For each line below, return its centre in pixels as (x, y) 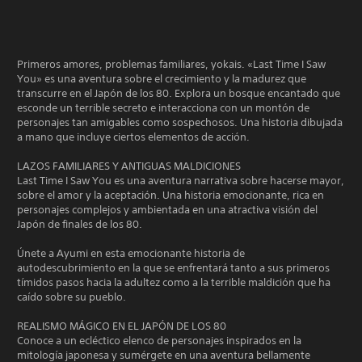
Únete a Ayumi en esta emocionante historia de (131, 253)
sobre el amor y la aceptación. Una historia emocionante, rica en (170, 195)
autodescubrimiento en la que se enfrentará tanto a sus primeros (173, 268)
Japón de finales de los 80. (80, 224)
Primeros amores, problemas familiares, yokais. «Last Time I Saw (171, 64)
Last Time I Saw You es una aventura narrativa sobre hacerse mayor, (181, 181)
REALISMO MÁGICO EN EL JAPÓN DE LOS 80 (122, 326)
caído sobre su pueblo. (72, 297)
